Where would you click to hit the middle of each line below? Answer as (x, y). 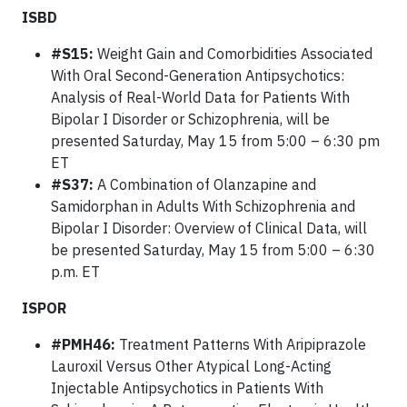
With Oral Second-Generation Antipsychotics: (198, 75)
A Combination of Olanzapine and (205, 184)
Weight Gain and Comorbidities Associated (235, 53)
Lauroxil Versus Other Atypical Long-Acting (191, 366)
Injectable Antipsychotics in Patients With (187, 387)
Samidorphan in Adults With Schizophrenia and (203, 206)
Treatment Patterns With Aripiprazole (243, 344)
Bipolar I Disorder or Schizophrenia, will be (190, 119)
